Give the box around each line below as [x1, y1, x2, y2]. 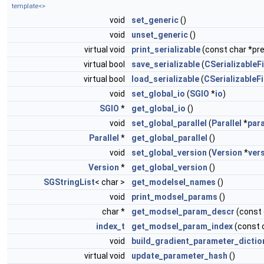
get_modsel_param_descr [131, 206, 235, 216]
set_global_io [131, 88, 185, 98]
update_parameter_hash [131, 250, 227, 260]
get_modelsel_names [131, 177, 216, 187]
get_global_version [131, 162, 207, 172]
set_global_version [131, 147, 207, 157]
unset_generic [131, 29, 188, 39]
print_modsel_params [131, 192, 217, 202]
